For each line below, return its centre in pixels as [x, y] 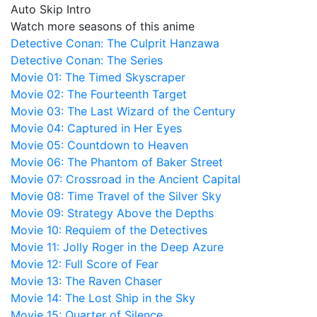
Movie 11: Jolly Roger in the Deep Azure [117, 247]
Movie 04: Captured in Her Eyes [96, 128]
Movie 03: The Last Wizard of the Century [123, 111]
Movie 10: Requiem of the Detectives [109, 230]
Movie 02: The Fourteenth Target [99, 94]
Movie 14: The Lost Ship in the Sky [103, 298]
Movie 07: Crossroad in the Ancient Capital [126, 179]
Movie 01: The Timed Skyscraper [98, 77]
